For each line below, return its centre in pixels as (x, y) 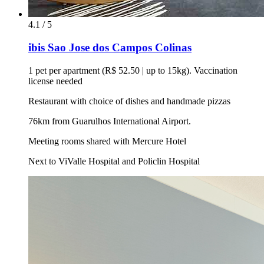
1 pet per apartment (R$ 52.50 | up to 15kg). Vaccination (133, 70)
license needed (55, 81)
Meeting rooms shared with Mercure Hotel (107, 141)
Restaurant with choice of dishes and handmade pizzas (129, 101)
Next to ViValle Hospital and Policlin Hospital (114, 161)
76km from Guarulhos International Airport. (110, 121)
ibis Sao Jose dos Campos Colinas (110, 48)
